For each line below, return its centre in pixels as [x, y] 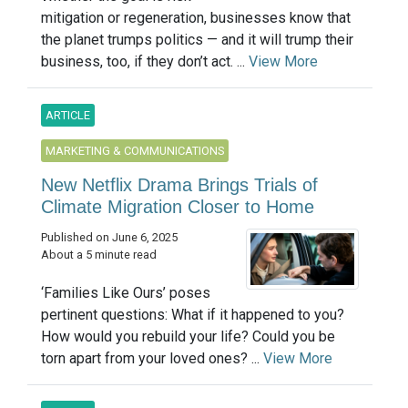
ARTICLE [68, 116]
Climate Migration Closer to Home [178, 207]
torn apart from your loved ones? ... [152, 359]
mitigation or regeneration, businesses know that [196, 18]
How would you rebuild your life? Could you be [188, 337]
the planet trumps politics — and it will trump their [197, 40]
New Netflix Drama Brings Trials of [179, 185]
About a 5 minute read [99, 255]
